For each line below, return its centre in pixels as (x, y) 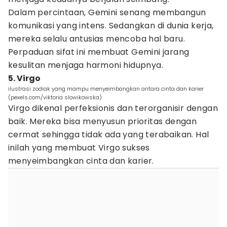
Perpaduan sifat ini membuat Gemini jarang (99, 52)
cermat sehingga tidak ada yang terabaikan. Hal (109, 135)
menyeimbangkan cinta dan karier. (81, 161)
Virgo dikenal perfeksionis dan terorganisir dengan (113, 108)
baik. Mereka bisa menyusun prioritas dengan (103, 121)
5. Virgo (24, 78)
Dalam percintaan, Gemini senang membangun (107, 12)
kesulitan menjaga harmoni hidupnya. (86, 65)
